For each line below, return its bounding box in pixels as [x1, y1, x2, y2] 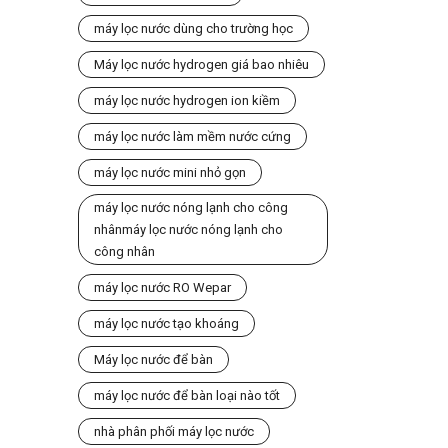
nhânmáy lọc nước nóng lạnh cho [93, 222, 283, 237]
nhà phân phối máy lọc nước [93, 424, 254, 439]
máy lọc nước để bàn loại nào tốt [93, 388, 280, 403]
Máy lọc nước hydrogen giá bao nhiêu [93, 57, 309, 72]
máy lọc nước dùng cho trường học [93, 21, 293, 36]
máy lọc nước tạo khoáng [93, 316, 239, 331]
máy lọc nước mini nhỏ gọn [93, 165, 246, 180]
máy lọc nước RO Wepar [93, 280, 231, 295]
